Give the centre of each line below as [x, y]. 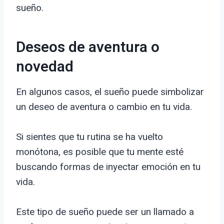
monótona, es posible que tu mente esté [100, 152]
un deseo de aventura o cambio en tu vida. [104, 107]
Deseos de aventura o [88, 48]
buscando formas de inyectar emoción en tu [108, 167]
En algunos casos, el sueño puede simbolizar [110, 92]
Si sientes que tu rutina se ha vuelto [89, 137]
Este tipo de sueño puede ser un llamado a [105, 212]
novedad [45, 67]
